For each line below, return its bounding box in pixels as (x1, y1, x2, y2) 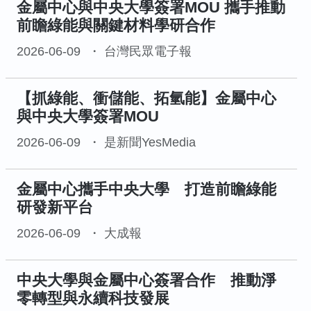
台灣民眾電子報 (104, 44, 192, 59)
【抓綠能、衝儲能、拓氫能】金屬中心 (17, 90, 276, 108)
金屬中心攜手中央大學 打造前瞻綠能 (17, 180, 276, 199)
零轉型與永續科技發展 (17, 289, 169, 308)
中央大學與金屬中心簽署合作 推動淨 (17, 271, 276, 289)
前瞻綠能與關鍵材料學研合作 (17, 17, 215, 35)
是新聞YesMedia (104, 135, 196, 150)
